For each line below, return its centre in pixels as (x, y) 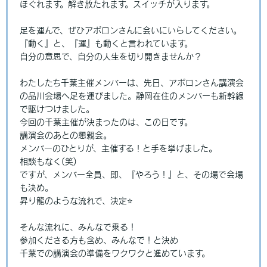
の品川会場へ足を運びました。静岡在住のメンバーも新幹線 (132, 96)
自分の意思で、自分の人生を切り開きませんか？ (111, 57)
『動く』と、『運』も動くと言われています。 (106, 44)
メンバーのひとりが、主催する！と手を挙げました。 (118, 149)
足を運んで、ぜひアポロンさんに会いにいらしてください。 (131, 31)
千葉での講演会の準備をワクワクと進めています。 (115, 254)
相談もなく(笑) (48, 162)
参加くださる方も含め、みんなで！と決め (99, 240)
